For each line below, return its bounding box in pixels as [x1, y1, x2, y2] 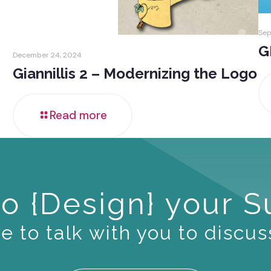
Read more [49, 107, 107, 123]
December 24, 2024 [12, 50, 82, 60]
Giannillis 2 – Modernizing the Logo [12, 64, 257, 82]
